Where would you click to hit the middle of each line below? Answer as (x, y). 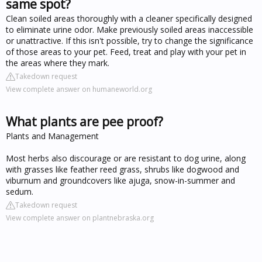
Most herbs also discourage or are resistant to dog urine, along (126, 158)
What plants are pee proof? (85, 121)
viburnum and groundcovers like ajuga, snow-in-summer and (120, 180)
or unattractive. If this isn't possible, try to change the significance (130, 40)
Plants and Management (52, 136)
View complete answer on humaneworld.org (79, 89)
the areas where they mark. (58, 63)
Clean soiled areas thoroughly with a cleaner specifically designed (129, 18)
